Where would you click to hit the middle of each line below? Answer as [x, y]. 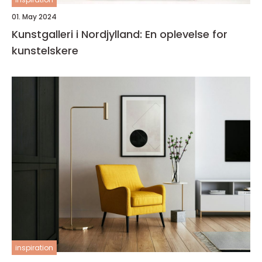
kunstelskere [45, 51]
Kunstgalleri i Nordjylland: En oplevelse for [120, 34]
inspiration [34, 248]
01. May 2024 [34, 17]
